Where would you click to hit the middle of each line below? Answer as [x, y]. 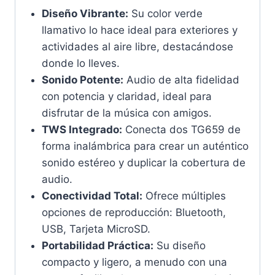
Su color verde [165, 13]
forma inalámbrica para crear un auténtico [145, 146]
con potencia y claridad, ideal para [126, 96]
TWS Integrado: [82, 129]
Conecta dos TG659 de [181, 129]
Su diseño [179, 245]
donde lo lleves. [80, 63]
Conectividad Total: [92, 196]
